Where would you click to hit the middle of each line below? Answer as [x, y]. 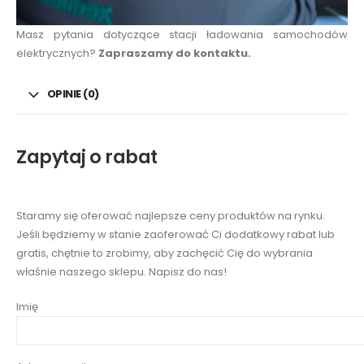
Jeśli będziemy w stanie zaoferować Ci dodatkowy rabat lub [175, 234]
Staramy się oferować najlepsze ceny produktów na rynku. [171, 215]
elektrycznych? [57, 53]
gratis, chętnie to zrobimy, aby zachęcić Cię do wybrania [165, 253]
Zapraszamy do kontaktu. [175, 53]
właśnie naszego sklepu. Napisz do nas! [121, 271]
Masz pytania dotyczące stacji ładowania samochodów [182, 34]
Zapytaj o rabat [87, 157]
